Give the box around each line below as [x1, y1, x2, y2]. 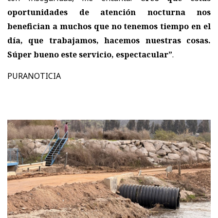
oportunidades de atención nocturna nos [7, 6, 211, 18]
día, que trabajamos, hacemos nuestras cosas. [7, 35, 211, 46]
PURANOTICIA [7, 70, 61, 81]
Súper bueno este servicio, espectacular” [7, 49, 172, 60]
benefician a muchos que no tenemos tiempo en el [7, 20, 211, 32]
